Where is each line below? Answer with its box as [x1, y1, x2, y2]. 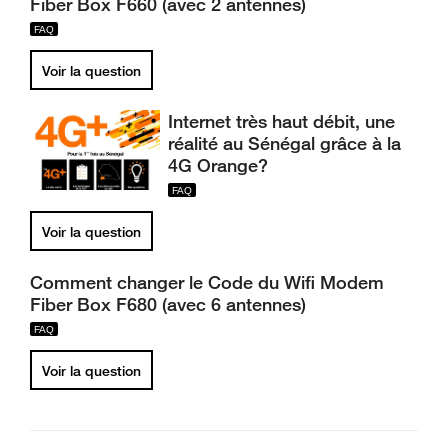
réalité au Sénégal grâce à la [168, 132, 402, 154]
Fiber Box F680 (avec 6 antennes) [30, 293, 306, 315]
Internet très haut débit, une [168, 110, 396, 132]
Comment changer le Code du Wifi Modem [30, 271, 384, 293]
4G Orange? [168, 154, 269, 176]
